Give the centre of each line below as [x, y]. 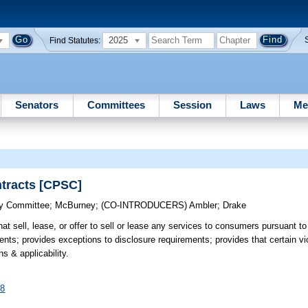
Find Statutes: [75, 40]
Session [192, 104]
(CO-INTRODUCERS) [145, 206]
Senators [37, 104]
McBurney [76, 206]
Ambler [203, 206]
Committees [116, 104]
